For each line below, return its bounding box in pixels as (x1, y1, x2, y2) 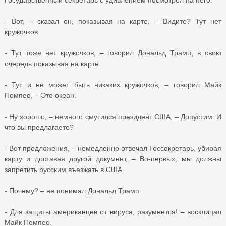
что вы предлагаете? (5, 123, 74, 131)
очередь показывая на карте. (5, 59, 101, 68)
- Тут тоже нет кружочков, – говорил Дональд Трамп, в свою (5, 48, 221, 57)
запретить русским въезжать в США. (5, 165, 124, 174)
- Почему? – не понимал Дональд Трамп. (5, 186, 141, 195)
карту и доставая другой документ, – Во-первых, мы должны (5, 154, 221, 163)
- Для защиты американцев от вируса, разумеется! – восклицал (5, 207, 221, 216)
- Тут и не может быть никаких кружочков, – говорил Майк (5, 80, 221, 89)
